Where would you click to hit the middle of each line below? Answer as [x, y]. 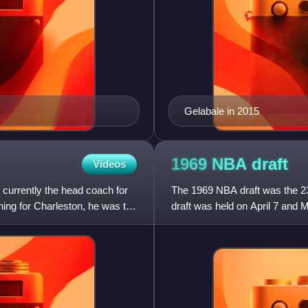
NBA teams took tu [214, 222]
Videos [109, 164]
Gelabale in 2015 [222, 111]
